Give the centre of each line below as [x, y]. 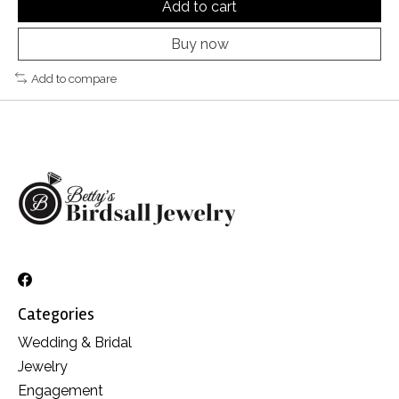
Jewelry [43, 367]
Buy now [199, 44]
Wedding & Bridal [75, 343]
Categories [56, 315]
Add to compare [73, 78]
